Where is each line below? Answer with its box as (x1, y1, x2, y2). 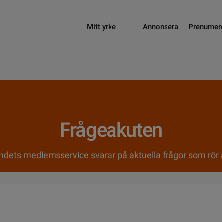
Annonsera (143, 22, 178, 31)
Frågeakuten (60, 118, 162, 142)
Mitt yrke (87, 22, 116, 31)
